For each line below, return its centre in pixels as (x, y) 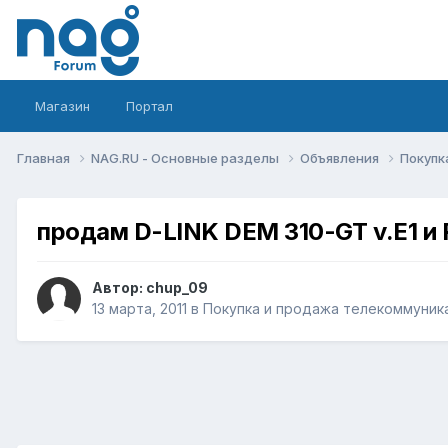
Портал (149, 106)
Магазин (62, 106)
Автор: (119, 288)
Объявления (341, 157)
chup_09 (177, 288)
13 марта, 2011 (139, 309)
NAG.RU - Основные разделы (186, 157)
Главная (45, 157)
